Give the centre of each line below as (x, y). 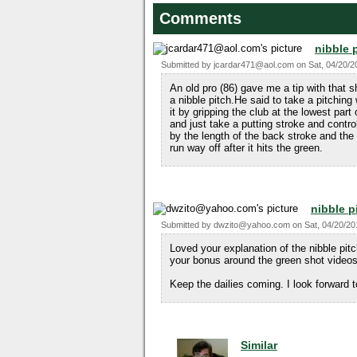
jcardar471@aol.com (254, 65)
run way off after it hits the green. (246, 148)
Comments (200, 18)
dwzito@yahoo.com (252, 225)
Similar (259, 345)
